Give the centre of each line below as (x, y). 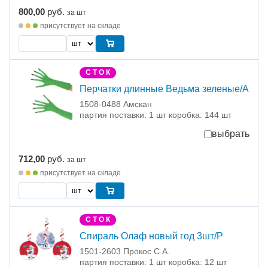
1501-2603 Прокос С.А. (125, 252)
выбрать (231, 134)
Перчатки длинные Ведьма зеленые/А (164, 89)
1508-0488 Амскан (116, 104)
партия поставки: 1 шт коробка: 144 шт (156, 115)
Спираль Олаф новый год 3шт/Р (151, 236)
